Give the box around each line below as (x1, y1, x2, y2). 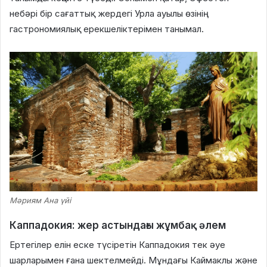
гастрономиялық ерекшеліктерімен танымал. (10, 23, 204, 35)
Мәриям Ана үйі (10, 195, 71, 205)
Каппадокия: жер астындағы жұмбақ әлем (10, 219, 226, 231)
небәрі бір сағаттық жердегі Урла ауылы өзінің (10, 7, 203, 19)
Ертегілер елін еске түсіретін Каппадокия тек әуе (10, 239, 225, 251)
